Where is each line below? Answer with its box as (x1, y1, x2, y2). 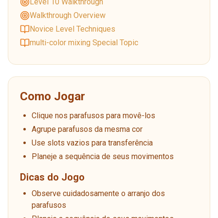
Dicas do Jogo (20, 171, 85, 183)
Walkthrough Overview (30, 10, 106, 20)
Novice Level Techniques (30, 24, 115, 34)
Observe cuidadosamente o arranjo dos (32, 188, 165, 198)
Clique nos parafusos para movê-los (32, 110, 155, 120)
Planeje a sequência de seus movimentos (32, 151, 174, 161)
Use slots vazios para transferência (32, 138, 153, 147)
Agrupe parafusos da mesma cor (32, 124, 143, 134)
